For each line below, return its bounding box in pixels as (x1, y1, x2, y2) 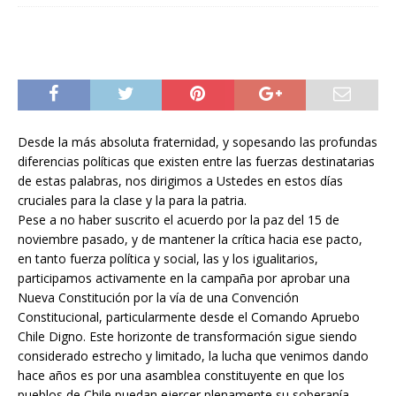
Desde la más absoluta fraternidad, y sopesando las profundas (18, 133, 377, 150)
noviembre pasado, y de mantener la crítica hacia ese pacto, (18, 230, 362, 247)
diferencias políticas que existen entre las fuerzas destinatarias (18, 152, 375, 170)
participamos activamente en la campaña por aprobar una (18, 269, 350, 286)
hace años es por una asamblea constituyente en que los (18, 366, 345, 384)
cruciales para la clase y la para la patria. (18, 191, 247, 209)
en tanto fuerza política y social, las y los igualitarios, (18, 249, 318, 267)
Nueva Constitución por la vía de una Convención (18, 288, 299, 306)
